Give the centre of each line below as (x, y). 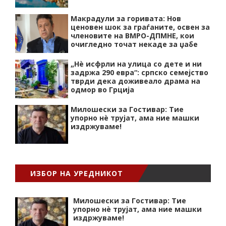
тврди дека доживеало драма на (135, 81)
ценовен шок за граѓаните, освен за (140, 27)
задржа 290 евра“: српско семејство (139, 73)
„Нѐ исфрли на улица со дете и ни (136, 64)
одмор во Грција (102, 90)
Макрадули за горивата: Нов (126, 19)
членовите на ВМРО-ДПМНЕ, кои (132, 36)
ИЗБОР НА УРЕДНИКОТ (77, 174)
